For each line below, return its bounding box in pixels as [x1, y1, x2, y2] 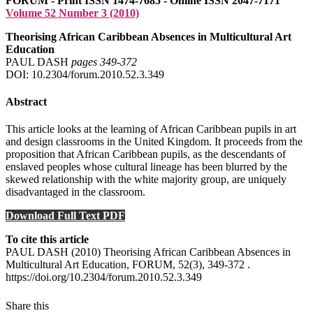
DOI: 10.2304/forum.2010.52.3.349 [6, 68, 164, 80]
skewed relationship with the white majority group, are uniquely [6, 173, 286, 186]
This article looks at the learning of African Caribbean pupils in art [6, 123, 296, 136]
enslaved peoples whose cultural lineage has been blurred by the [6, 161, 287, 173]
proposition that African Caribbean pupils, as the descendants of [6, 148, 286, 161]
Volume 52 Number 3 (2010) [6, 6, 139, 19]
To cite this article [6, 233, 89, 246]
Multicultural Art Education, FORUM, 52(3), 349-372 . [6, 259, 250, 271]
